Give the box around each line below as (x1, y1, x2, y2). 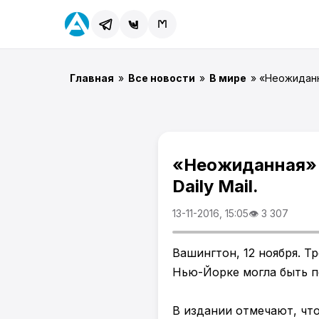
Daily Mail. (172, 176, 258, 197)
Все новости (128, 72, 195, 84)
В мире (209, 72, 246, 84)
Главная (70, 72, 114, 84)
